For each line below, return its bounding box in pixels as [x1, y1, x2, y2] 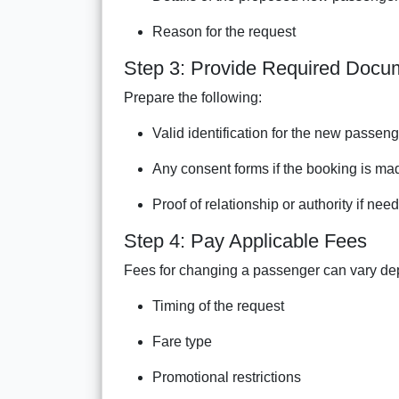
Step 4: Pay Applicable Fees [124, 229, 367, 252]
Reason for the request [152, 23, 296, 39]
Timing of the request [152, 297, 284, 313]
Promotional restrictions [152, 369, 301, 385]
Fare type [152, 333, 212, 349]
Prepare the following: [124, 89, 262, 105]
